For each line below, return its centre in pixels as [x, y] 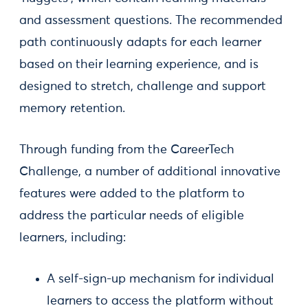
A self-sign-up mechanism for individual [161, 279]
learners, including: [73, 238]
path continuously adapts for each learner [140, 43]
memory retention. [72, 109]
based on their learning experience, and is [139, 65]
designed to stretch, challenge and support [143, 87]
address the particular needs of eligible [132, 216]
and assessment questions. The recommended [151, 21]
